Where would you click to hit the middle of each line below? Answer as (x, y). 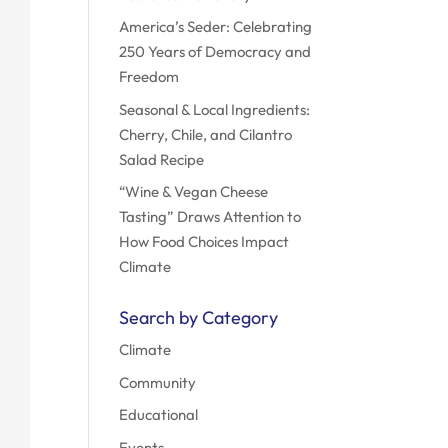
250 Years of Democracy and (215, 51)
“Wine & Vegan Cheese (194, 191)
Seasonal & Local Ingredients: (215, 109)
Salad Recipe (162, 159)
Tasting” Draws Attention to (210, 216)
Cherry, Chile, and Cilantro (206, 134)
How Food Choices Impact (204, 241)
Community (158, 382)
